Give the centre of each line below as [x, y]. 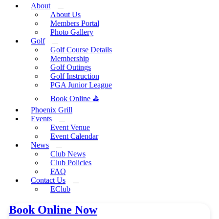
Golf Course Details [81, 50]
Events [41, 119]
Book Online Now [53, 210]
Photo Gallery [72, 32]
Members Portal [75, 23]
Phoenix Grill [52, 110]
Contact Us [48, 180]
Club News [68, 154]
